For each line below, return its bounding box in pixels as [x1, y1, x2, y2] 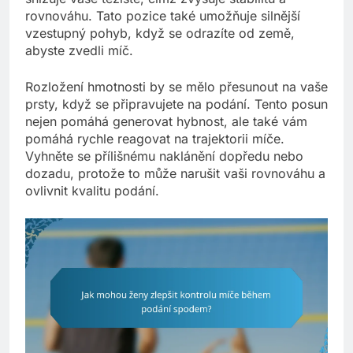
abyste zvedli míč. [25, 43, 133, 59]
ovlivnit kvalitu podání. [25, 183, 159, 199]
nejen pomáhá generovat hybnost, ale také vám [25, 113, 307, 130]
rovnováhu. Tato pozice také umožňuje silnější [25, 8, 300, 24]
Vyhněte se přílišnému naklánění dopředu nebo [25, 148, 303, 165]
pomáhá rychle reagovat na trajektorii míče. [25, 131, 284, 147]
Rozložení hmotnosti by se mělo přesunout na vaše [25, 79, 328, 95]
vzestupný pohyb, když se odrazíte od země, [25, 25, 295, 42]
